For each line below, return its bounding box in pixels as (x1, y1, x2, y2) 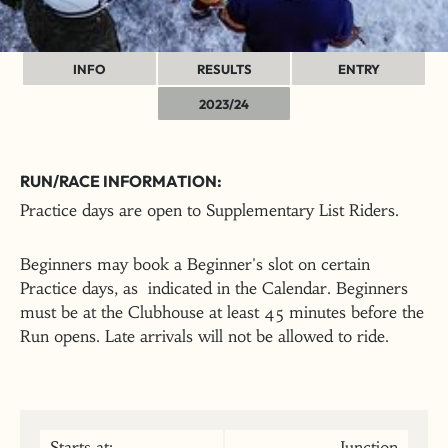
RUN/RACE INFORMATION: (20, 171, 222, 191)
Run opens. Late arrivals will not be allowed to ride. (20, 326, 389, 346)
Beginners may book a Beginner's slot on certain (20, 254, 370, 274)
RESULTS (196, 61, 252, 77)
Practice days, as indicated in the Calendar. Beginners (20, 278, 408, 298)
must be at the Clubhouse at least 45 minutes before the (20, 302, 424, 322)
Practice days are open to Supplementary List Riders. (20, 200, 409, 220)
